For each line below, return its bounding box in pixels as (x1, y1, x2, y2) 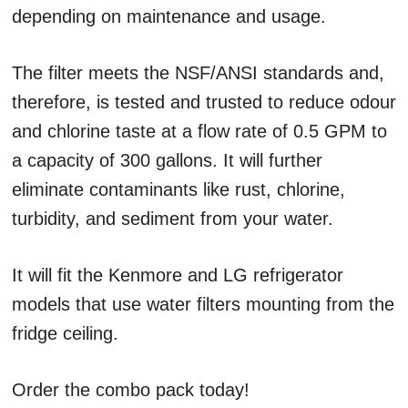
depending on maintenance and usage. (12, 6, 326, 26)
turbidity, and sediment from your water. (12, 209, 333, 229)
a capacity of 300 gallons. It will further (12, 150, 322, 170)
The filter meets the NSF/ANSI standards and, (12, 63, 384, 83)
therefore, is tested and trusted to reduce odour (12, 92, 396, 112)
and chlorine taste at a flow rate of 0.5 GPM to (12, 121, 387, 141)
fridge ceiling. (12, 323, 118, 343)
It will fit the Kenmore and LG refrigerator (12, 265, 343, 285)
